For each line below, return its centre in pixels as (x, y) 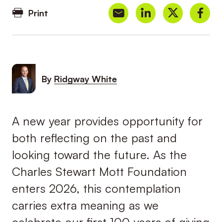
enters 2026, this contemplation (96, 188)
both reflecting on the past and (94, 138)
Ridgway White (85, 79)
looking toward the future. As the (99, 154)
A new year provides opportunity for (107, 121)
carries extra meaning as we (85, 205)
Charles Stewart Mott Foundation (99, 171)
